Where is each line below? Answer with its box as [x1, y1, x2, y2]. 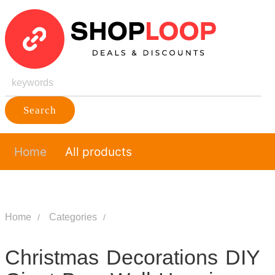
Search [23, 104, 56, 116]
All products [64, 144, 132, 159]
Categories [48, 207, 97, 227]
